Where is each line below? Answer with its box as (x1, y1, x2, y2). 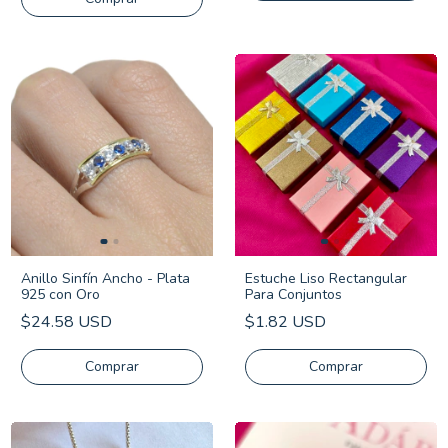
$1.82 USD (245, 311, 326, 333)
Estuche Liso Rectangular (245, 269, 407, 288)
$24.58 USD (21, 311, 112, 334)
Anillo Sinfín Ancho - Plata (21, 269, 190, 289)
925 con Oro (21, 285, 100, 305)
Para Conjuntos (245, 285, 342, 304)
